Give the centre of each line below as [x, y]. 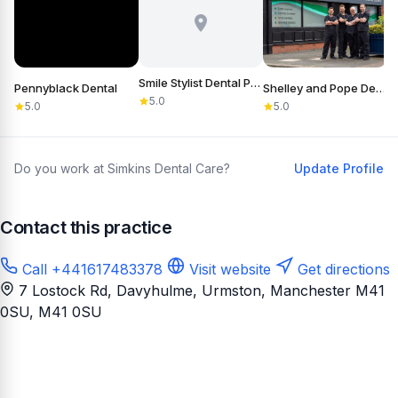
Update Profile [339, 169]
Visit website [228, 270]
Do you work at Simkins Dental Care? [122, 169]
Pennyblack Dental [66, 88]
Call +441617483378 [90, 270]
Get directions [342, 270]
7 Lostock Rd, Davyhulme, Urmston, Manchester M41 [202, 291]
